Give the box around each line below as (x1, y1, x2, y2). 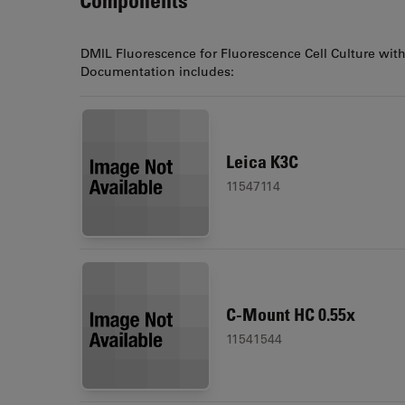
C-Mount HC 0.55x (226, 304, 355, 325)
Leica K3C (226, 151, 298, 173)
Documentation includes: (80, 63, 234, 80)
